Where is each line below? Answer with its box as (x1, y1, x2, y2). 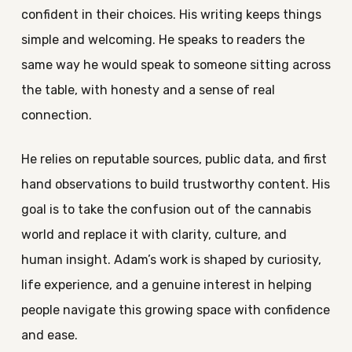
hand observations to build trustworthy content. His (20, 177, 330, 192)
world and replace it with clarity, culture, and (20, 227, 287, 242)
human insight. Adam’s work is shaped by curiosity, (20, 252, 321, 267)
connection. (20, 108, 92, 123)
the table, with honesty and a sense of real (20, 82, 275, 97)
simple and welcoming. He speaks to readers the (20, 32, 305, 47)
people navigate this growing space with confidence (20, 302, 330, 317)
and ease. (20, 328, 78, 343)
